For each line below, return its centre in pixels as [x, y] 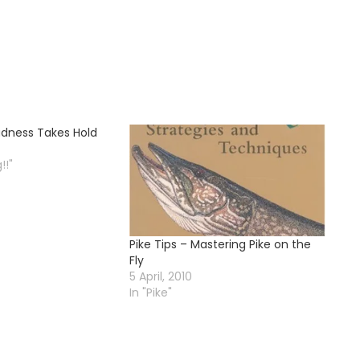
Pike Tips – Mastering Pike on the [221, 245]
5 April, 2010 [161, 277]
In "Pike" [151, 293]
